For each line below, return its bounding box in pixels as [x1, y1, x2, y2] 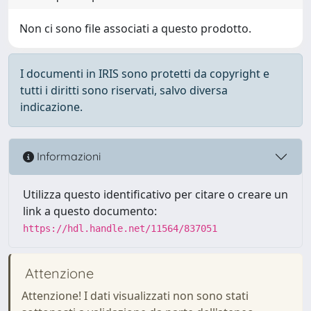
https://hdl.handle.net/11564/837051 [23, 222, 217, 234]
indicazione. [20, 99, 83, 115]
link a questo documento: [23, 203, 157, 219]
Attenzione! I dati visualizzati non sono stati [22, 287, 249, 303]
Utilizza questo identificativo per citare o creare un [23, 186, 288, 202]
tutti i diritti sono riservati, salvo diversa [20, 82, 228, 98]
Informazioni [34, 149, 101, 164]
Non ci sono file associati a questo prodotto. [19, 20, 251, 36]
